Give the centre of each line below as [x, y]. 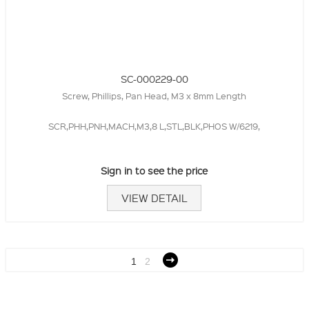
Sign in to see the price [154, 170]
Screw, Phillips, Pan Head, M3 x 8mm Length [154, 95]
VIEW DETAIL [154, 198]
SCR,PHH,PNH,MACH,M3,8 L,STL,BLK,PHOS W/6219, [154, 126]
